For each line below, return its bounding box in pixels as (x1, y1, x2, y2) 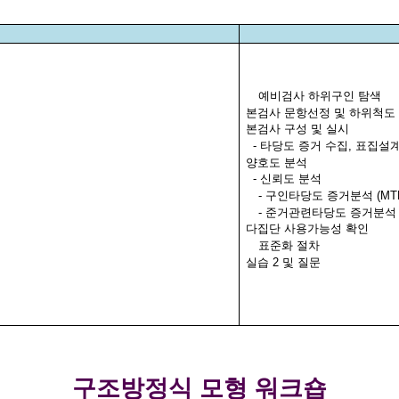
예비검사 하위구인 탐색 (257, 89, 381, 102)
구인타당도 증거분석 (265, 188, 373, 202)
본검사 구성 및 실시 (246, 122, 350, 136)
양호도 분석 (246, 155, 308, 169)
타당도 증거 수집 (260, 138, 349, 152)
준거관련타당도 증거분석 (265, 205, 396, 219)
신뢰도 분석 (260, 172, 322, 186)
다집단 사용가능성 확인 (246, 222, 370, 236)
